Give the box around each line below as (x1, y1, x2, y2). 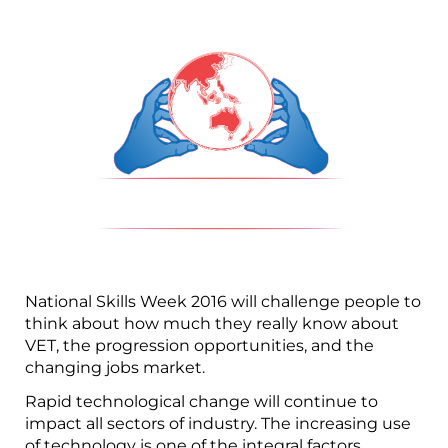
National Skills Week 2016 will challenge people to (25, 291, 421, 311)
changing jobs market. (25, 357, 205, 377)
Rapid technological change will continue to (25, 392, 378, 412)
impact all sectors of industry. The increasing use (25, 414, 411, 434)
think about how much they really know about (25, 313, 399, 333)
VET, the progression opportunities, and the (25, 335, 374, 355)
